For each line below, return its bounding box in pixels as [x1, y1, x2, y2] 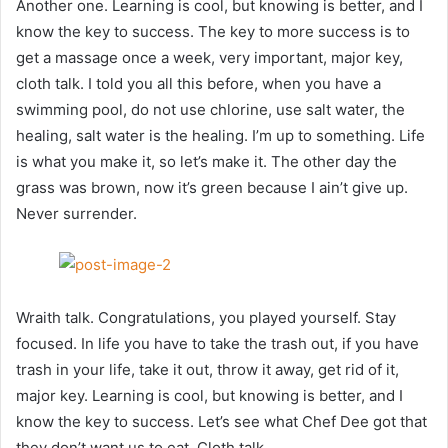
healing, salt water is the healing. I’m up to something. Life [16, 126, 425, 146]
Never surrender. [16, 204, 137, 224]
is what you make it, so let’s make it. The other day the [16, 152, 397, 172]
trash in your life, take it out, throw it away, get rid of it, [16, 359, 399, 379]
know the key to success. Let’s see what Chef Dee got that [16, 411, 427, 431]
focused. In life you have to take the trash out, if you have [16, 333, 419, 353]
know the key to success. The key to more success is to [16, 22, 410, 42]
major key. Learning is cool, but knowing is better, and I [16, 385, 403, 405]
